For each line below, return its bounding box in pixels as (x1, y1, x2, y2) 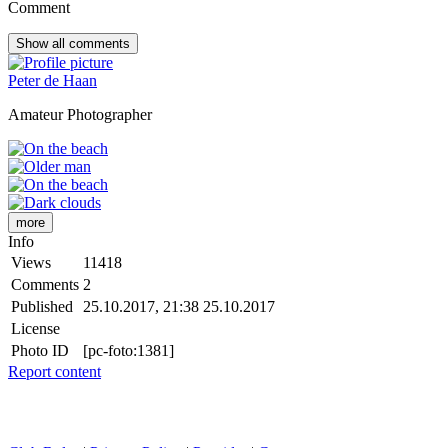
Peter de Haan (8, 72, 97, 90)
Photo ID (11, 342, 69, 360)
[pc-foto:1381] (83, 342, 174, 360)
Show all (16, 36, 69, 52)
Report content (8, 363, 101, 381)
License (11, 320, 60, 338)
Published (11, 298, 73, 316)
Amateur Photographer (8, 106, 152, 124)
